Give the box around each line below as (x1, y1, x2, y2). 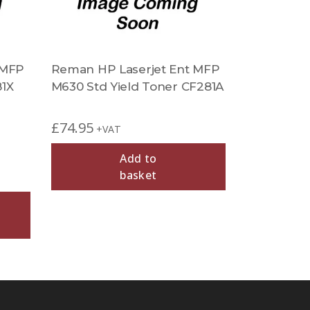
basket (120, 167, 157, 183)
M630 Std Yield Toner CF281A (51, 80, 224, 93)
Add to (120, 151, 157, 166)
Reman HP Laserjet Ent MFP (51, 62, 220, 76)
